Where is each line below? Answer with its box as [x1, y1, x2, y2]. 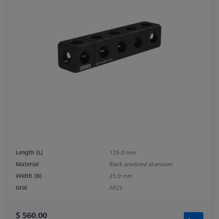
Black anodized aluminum [109, 160, 173, 169]
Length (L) [16, 148, 43, 157]
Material [16, 160, 39, 169]
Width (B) [16, 172, 42, 180]
